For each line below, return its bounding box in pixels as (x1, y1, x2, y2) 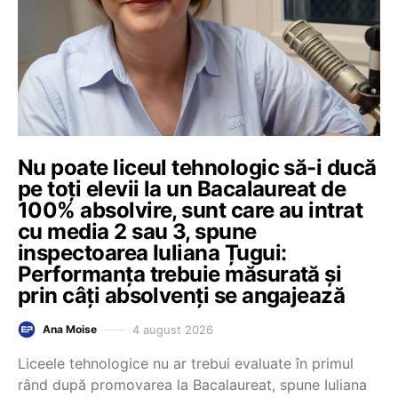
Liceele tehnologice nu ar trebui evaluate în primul (18, 354, 354, 372)
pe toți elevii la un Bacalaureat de (18, 176, 346, 202)
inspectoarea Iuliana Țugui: (18, 240, 287, 266)
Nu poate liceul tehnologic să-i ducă (18, 155, 377, 180)
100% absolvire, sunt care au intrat (18, 197, 363, 223)
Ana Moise (43, 322, 97, 336)
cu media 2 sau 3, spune (18, 219, 257, 244)
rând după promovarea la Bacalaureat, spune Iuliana (18, 376, 367, 394)
